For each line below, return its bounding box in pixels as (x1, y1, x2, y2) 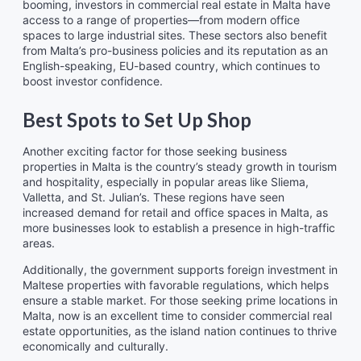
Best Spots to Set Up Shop (23, 108, 251, 132)
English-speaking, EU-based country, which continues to (23, 58, 320, 73)
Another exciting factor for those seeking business (23, 144, 287, 159)
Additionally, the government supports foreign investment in (23, 263, 338, 277)
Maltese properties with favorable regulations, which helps (23, 278, 329, 293)
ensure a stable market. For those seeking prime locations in (23, 293, 338, 308)
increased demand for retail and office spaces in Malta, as (23, 205, 328, 220)
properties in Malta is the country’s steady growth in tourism (23, 160, 337, 174)
